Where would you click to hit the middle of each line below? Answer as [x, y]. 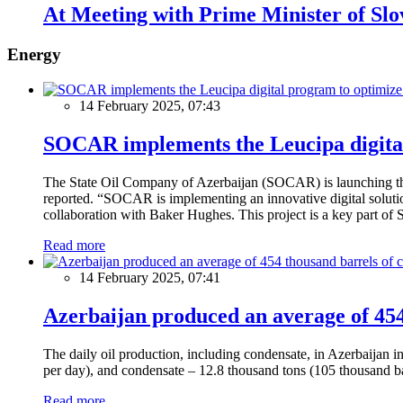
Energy [34, 55]
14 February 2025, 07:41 [150, 277]
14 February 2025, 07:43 [150, 106]
